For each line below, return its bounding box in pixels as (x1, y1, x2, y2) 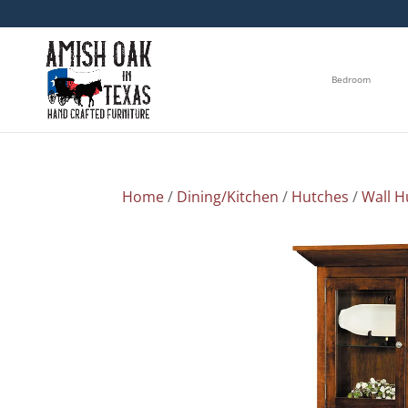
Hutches (291, 186, 350, 207)
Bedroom (331, 73, 371, 87)
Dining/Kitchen (177, 186, 280, 207)
